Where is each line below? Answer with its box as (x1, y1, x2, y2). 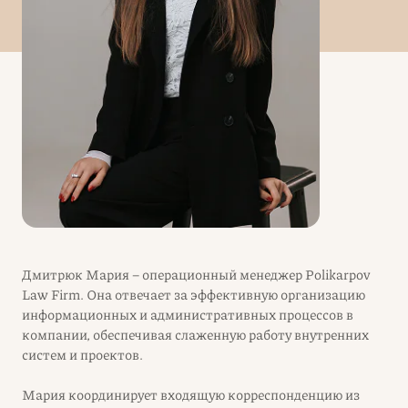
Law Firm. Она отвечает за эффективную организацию (22, 284, 365, 304)
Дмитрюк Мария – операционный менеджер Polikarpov (22, 264, 370, 284)
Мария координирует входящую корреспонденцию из (22, 384, 360, 404)
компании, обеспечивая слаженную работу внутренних (22, 324, 369, 344)
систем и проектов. (22, 344, 143, 364)
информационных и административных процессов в (22, 304, 353, 324)
